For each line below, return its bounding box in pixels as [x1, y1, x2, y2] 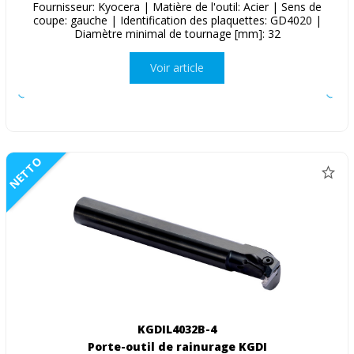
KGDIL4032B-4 [137, 321, 217, 337]
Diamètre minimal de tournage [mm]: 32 [73, 25, 281, 41]
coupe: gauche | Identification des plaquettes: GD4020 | [32, 12, 322, 28]
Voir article [150, 60, 204, 76]
